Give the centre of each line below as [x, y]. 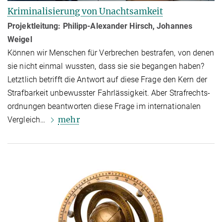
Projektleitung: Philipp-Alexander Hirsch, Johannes [100, 26]
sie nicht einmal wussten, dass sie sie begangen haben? [106, 66]
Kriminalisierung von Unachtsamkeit [85, 12]
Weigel [20, 40]
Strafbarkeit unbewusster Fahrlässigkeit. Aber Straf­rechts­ [109, 93]
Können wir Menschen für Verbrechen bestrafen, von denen [111, 53]
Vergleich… [28, 120]
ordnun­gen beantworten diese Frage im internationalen [104, 107]
